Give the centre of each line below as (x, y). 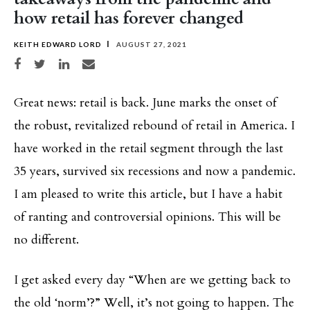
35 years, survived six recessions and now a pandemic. (155, 171)
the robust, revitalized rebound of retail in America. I (154, 125)
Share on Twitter (57, 62)
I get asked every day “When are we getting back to (152, 280)
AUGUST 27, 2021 (151, 44)
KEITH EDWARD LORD (58, 44)
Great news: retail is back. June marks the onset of (145, 102)
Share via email (103, 62)
